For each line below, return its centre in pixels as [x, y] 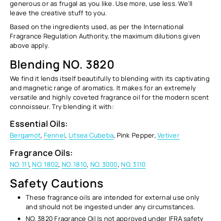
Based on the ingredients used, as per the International [97, 26]
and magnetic [32, 88]
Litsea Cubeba [91, 135]
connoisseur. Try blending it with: [62, 106]
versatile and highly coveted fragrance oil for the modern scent [110, 97]
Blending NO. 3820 [62, 64]
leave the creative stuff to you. [58, 13]
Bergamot [25, 135]
